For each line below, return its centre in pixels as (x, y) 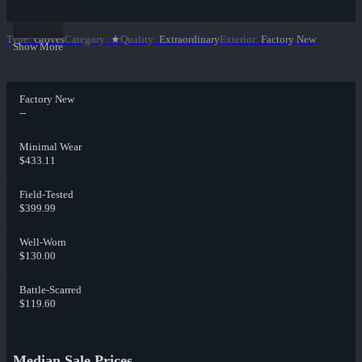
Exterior (238, 40)
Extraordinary (189, 40)
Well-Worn (43, 242)
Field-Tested (46, 195)
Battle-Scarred (51, 290)
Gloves (49, 40)
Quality (137, 40)
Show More (38, 47)
